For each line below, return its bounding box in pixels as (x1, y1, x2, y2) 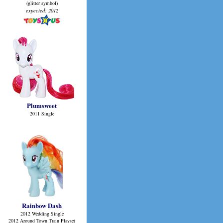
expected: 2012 (25, 6, 58, 14)
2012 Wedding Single (20, 210, 64, 217)
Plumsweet (27, 101, 57, 110)
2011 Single (29, 110, 54, 117)
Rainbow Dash (22, 201, 62, 210)
